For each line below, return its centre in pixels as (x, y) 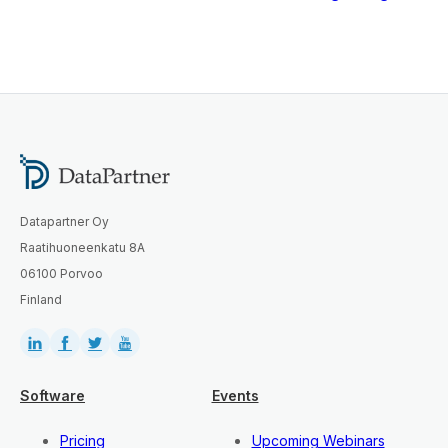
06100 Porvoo (61, 274)
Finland (41, 300)
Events (235, 396)
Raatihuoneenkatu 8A (82, 248)
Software (52, 396)
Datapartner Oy (64, 222)
